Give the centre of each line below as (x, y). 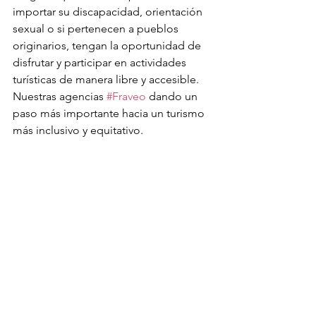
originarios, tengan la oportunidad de (108, 45)
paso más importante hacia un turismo (110, 113)
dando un (173, 96)
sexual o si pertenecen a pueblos (97, 29)
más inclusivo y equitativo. (78, 130)
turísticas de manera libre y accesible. (107, 79)
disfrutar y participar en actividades (101, 62)
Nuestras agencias (60, 96)
